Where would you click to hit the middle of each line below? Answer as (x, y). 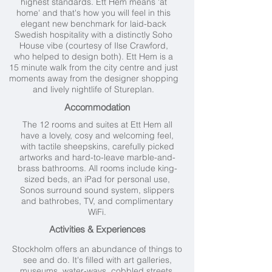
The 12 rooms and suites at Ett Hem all (97, 124)
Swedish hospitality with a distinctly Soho (93, 35)
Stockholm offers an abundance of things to (97, 249)
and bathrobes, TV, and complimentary (97, 201)
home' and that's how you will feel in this (93, 13)
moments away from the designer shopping (93, 78)
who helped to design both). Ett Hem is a (93, 56)
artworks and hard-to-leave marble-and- (97, 157)
